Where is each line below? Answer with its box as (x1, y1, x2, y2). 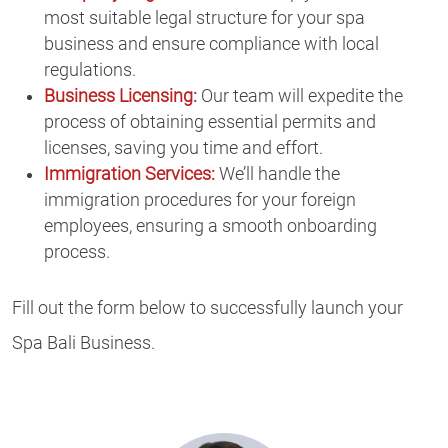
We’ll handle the (215, 163, 340, 184)
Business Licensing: (44, 85, 197, 106)
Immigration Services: (44, 163, 215, 184)
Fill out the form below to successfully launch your (12, 298, 403, 319)
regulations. (44, 59, 136, 80)
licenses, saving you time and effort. (44, 137, 323, 158)
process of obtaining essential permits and (44, 111, 376, 132)
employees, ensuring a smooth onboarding (44, 215, 377, 236)
